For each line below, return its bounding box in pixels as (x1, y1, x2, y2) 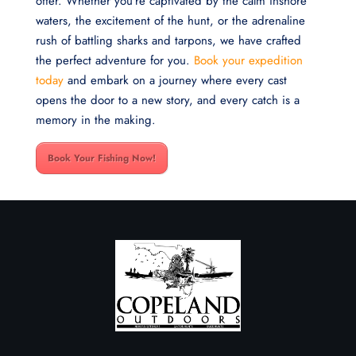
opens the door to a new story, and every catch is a (35, 91, 300, 110)
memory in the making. (35, 111, 156, 130)
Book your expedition (189, 52, 303, 70)
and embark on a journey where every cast (63, 72, 287, 90)
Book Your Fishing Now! (47, 151, 156, 166)
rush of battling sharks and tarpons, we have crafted (35, 32, 301, 50)
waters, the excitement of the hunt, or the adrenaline (35, 12, 305, 30)
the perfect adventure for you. (35, 52, 190, 70)
